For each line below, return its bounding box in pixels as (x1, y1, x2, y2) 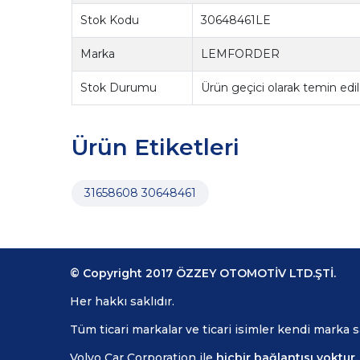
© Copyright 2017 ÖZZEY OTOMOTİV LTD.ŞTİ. (70, 266, 336, 281)
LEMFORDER (201, 47, 280, 62)
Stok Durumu (80, 80, 157, 96)
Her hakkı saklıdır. (70, 294, 174, 309)
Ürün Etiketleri (71, 133, 239, 162)
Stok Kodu (80, 13, 140, 28)
